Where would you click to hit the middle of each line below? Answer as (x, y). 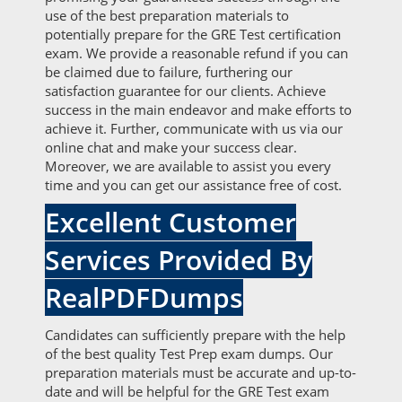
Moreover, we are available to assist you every (188, 166)
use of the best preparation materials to (167, 15)
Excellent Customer (170, 222)
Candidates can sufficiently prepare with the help (195, 335)
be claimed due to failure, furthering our (169, 72)
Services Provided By (179, 260)
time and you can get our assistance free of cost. (193, 185)
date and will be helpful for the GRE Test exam (187, 391)
